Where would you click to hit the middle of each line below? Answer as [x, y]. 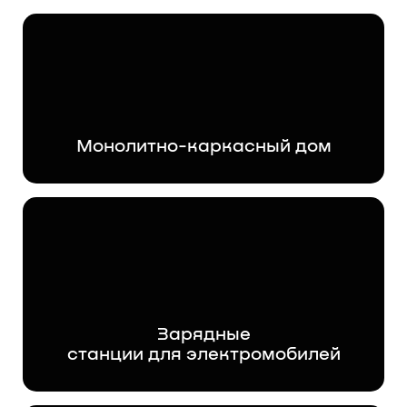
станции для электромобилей [203, 354]
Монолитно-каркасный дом [203, 146]
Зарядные [203, 334]
